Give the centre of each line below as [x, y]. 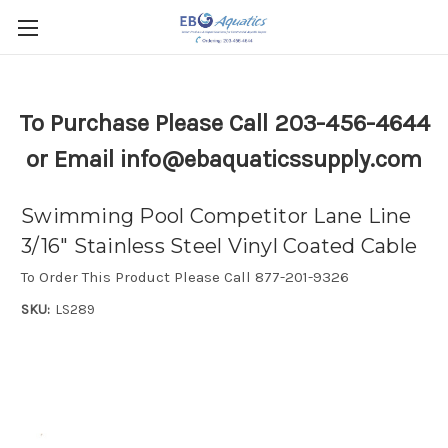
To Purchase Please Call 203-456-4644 [224, 123]
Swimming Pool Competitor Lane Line [216, 216]
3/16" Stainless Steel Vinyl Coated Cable [219, 246]
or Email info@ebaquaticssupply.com [224, 159]
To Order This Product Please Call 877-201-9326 [185, 277]
